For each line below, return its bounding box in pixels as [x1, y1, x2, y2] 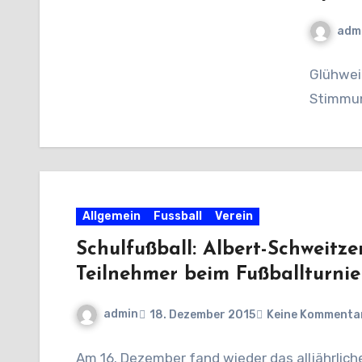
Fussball [154, 209, 202, 224]
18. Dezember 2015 [149, 307, 255, 322]
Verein [215, 209, 253, 224]
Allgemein [82, 209, 141, 224]
